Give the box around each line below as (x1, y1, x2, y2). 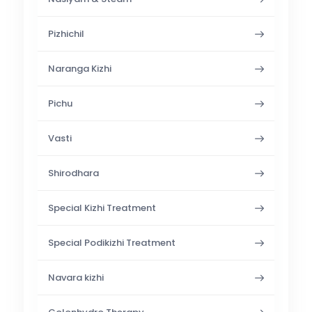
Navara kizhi (48, 271, 104, 284)
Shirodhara (48, 166, 100, 180)
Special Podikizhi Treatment (48, 236, 176, 249)
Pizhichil (48, 27, 85, 40)
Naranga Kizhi (48, 62, 112, 75)
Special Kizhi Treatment (48, 201, 157, 214)
